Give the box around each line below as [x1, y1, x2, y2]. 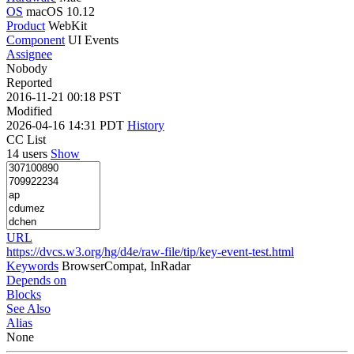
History [127, 118, 164, 132]
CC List [6, 132, 46, 146]
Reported [6, 75, 52, 89]
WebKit [48, 18, 87, 32]
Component [6, 32, 65, 47]
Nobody [6, 61, 47, 75]
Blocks [6, 287, 41, 301]
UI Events [68, 32, 119, 47]
